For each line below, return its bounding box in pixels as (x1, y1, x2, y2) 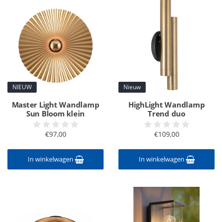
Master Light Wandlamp (11, 100, 100, 110)
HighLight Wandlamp (128, 100, 205, 110)
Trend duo (148, 109, 185, 118)
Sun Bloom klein (26, 109, 85, 118)
